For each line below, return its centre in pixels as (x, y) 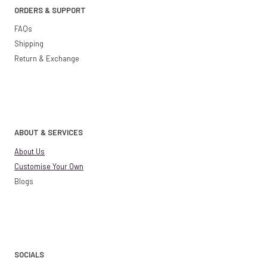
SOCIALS (29, 255)
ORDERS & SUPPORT (50, 10)
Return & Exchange (47, 59)
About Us (30, 151)
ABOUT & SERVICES (49, 133)
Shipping (29, 44)
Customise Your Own (49, 166)
